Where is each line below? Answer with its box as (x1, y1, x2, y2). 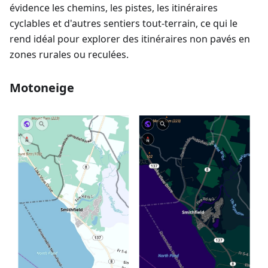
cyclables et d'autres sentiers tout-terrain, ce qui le (10, 16, 237, 30)
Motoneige (10, 79, 74, 96)
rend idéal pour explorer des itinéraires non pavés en (10, 32, 250, 45)
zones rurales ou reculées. (10, 47, 129, 61)
